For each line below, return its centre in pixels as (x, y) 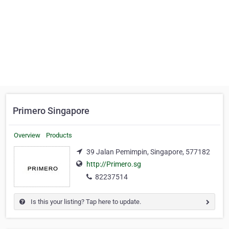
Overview (27, 135)
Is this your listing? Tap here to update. (85, 202)
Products (59, 135)
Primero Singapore (51, 111)
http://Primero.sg (114, 164)
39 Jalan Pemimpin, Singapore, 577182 (148, 152)
